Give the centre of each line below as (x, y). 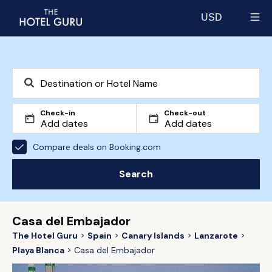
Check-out (185, 113)
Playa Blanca (38, 250)
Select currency (236, 28)
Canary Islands (153, 236)
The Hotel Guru (45, 236)
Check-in (58, 113)
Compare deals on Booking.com (97, 147)
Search (136, 174)
